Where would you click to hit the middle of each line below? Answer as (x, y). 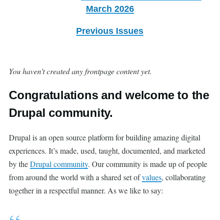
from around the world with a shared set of (75, 177)
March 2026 (110, 9)
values (152, 177)
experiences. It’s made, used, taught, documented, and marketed (107, 150)
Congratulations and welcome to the (109, 95)
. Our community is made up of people (148, 164)
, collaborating (184, 177)
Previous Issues (110, 31)
